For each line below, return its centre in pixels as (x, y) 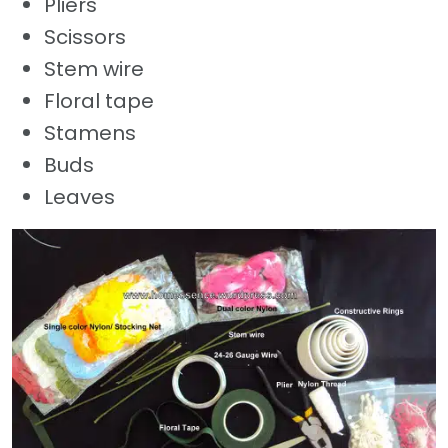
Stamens (90, 133)
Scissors (85, 37)
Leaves (79, 197)
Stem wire (94, 69)
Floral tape (99, 101)
